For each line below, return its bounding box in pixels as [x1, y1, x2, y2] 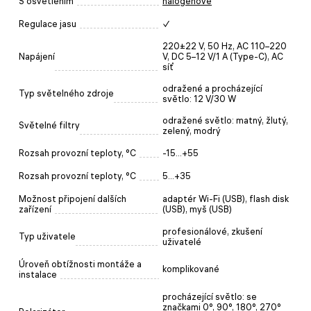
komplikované [162, 263, 219, 274]
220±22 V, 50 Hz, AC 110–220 [162, 40, 287, 51]
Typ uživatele [19, 230, 76, 242]
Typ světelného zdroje [19, 87, 114, 99]
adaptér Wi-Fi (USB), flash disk [162, 193, 289, 204]
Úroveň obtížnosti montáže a [19, 258, 142, 269]
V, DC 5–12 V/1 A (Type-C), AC [162, 51, 283, 62]
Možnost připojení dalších [19, 193, 126, 204]
